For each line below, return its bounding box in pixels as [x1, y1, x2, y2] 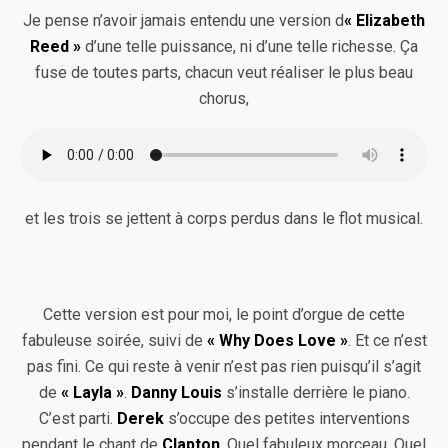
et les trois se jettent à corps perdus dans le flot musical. [25, 209, 423, 228]
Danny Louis [130, 383, 222, 402]
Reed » [30, 37, 81, 56]
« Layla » [60, 383, 124, 402]
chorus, [199, 89, 249, 108]
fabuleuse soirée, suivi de [21, 331, 203, 350]
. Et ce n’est [347, 331, 427, 350]
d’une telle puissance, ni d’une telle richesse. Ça [81, 37, 418, 56]
